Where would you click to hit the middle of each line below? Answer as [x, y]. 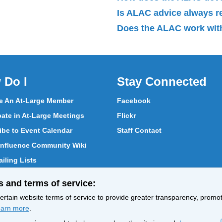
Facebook [134, 100]
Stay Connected [162, 81]
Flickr [126, 115]
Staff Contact [139, 130]
